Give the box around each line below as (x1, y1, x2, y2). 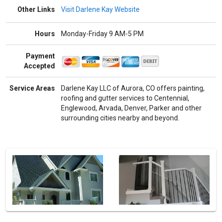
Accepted (24, 61, 55, 70)
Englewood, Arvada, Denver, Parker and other (61, 104, 202, 112)
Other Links (17, 5, 55, 13)
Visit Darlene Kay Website (61, 5, 140, 13)
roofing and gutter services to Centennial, (61, 94, 189, 102)
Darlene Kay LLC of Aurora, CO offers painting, (61, 84, 205, 92)
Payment (26, 52, 55, 60)
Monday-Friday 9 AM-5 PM (61, 29, 144, 38)
